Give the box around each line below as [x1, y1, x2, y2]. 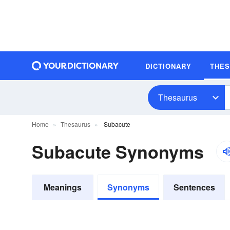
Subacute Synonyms [32, 139, 204, 164]
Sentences [173, 181, 215, 193]
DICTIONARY [145, 61, 191, 71]
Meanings [44, 181, 82, 193]
